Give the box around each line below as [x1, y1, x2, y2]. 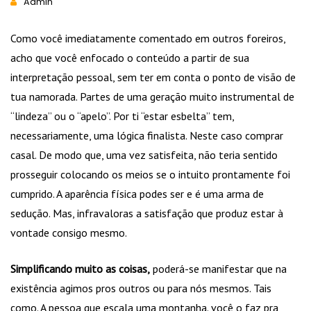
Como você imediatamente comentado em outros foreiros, [10, 31, 285, 46]
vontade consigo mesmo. [10, 226, 127, 240]
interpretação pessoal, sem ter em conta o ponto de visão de [10, 70, 296, 85]
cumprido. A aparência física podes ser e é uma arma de [10, 187, 264, 201]
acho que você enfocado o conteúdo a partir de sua [10, 51, 249, 65]
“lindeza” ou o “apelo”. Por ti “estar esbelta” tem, [10, 109, 234, 124]
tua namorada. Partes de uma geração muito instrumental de [10, 90, 294, 104]
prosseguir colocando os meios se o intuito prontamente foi [10, 167, 290, 182]
